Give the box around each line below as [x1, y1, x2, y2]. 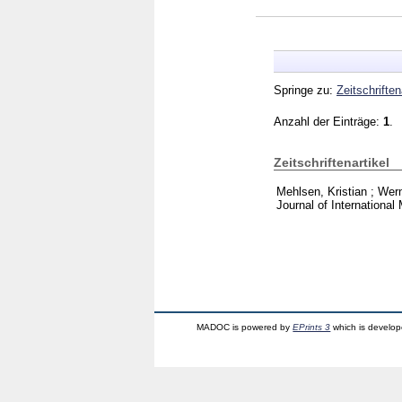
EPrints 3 [293, 321, 331, 332]
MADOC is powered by [197, 321, 293, 332]
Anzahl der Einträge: [274, 114, 383, 128]
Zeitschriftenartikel [274, 154, 389, 170]
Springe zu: [274, 83, 336, 97]
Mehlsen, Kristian [276, 184, 367, 198]
